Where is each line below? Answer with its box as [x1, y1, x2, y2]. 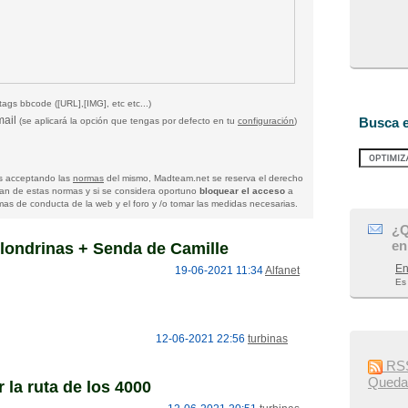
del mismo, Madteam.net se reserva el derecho [104, 173, 303, 183]
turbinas [248, 332, 288, 345]
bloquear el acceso [199, 186, 285, 196]
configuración [238, 116, 294, 126]
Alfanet [265, 264, 300, 277]
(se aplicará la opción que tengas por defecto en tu [19, 116, 238, 126]
